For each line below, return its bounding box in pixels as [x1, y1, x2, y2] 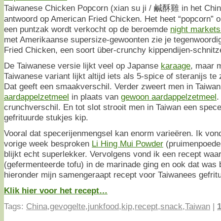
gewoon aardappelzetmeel [121, 92, 217, 102]
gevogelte [50, 201, 85, 212]
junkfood [88, 201, 119, 212]
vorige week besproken [4, 139, 92, 149]
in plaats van [69, 92, 121, 102]
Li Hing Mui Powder [92, 139, 163, 149]
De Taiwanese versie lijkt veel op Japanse [4, 61, 161, 71]
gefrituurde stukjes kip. [4, 112, 88, 123]
